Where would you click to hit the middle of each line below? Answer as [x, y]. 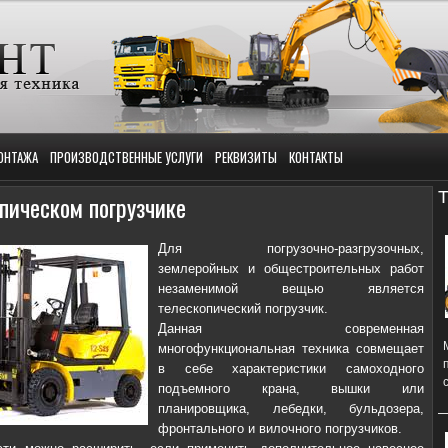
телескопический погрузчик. [243, 308]
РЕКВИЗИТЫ [246, 157]
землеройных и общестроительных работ [291, 268]
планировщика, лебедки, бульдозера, [291, 408]
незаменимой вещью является [291, 288]
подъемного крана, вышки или [291, 388]
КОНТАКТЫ [316, 157]
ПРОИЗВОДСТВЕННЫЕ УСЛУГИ [126, 157]
